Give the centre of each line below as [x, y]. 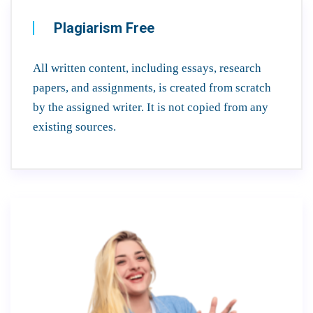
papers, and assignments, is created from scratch [152, 87]
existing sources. [74, 126]
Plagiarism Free [104, 28]
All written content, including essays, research [147, 68]
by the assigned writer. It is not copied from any [151, 107]
